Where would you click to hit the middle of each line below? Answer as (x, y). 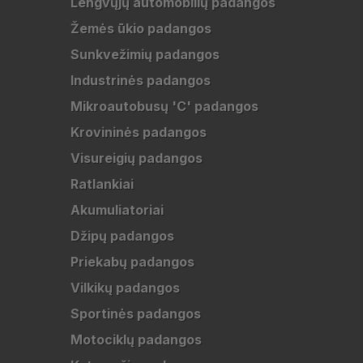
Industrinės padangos (141, 80)
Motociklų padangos (136, 340)
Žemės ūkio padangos (141, 28)
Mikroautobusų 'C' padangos (164, 106)
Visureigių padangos (137, 158)
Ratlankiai (102, 184)
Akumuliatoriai (117, 210)
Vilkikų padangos (125, 288)
